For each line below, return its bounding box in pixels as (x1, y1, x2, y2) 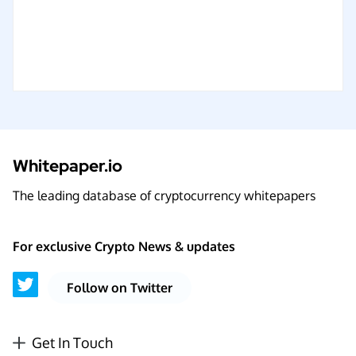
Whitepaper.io (13, 155, 122, 176)
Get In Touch (32, 334, 113, 351)
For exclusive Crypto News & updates (13, 238, 235, 254)
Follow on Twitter (67, 280, 172, 296)
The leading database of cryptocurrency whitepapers (13, 188, 315, 203)
